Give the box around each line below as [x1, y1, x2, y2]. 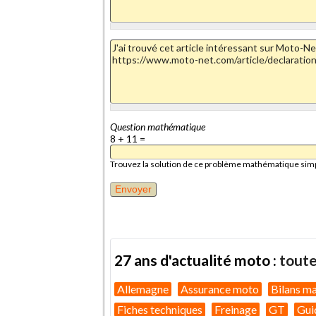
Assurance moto [181, 281, 259, 296]
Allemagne [117, 281, 169, 296]
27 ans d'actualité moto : [114, 251, 279, 269]
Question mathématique [110, 120, 205, 133]
